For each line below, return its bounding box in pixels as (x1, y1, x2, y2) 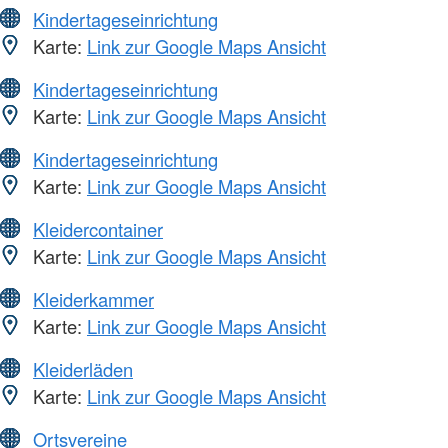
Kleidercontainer (33, 215, 163, 242)
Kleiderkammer (33, 285, 154, 312)
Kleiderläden (33, 355, 133, 382)
